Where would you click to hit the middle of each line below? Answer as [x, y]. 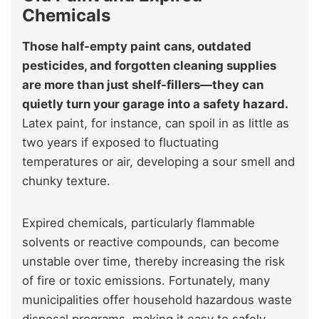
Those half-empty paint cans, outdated [137, 47]
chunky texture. [66, 181]
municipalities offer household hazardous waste [157, 300]
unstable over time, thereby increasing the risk [153, 262]
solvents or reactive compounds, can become [151, 242]
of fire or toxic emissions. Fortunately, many [146, 281]
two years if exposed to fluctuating [120, 143]
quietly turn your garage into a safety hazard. [155, 104]
